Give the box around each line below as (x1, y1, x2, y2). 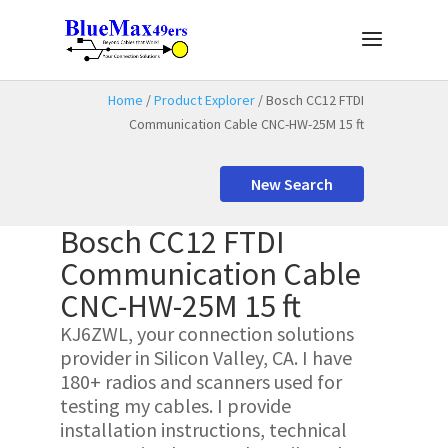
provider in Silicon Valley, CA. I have (59, 345, 352, 370)
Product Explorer (154, 91, 256, 109)
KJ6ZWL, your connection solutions (59, 321, 354, 346)
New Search (251, 174, 334, 194)
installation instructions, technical (59, 417, 347, 442)
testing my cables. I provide (59, 393, 291, 418)
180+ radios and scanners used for (59, 369, 342, 394)
